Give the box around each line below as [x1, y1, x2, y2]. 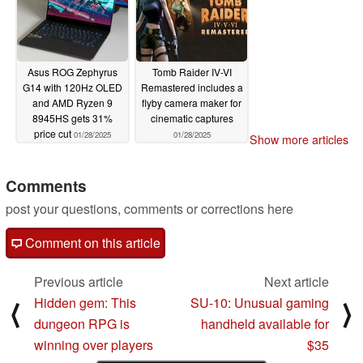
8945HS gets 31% [32, 110, 113, 125]
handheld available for [201, 314, 329, 334]
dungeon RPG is [34, 314, 130, 334]
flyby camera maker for [142, 95, 241, 109]
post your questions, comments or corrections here [6, 199, 293, 219]
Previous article [34, 272, 123, 292]
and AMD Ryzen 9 [32, 95, 113, 109]
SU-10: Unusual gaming [190, 293, 329, 313]
